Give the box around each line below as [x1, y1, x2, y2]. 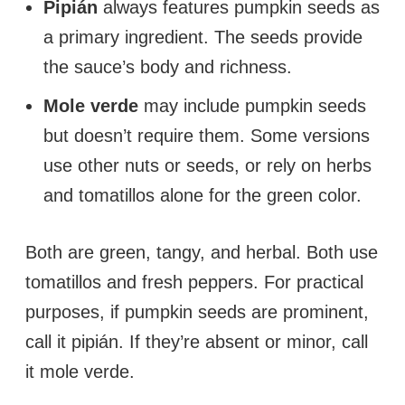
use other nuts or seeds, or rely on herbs [43, 155, 372, 175]
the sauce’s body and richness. [43, 56, 292, 77]
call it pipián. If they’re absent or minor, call [25, 331, 368, 352]
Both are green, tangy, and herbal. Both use [25, 241, 378, 262]
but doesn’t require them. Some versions [43, 125, 370, 146]
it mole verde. [25, 361, 135, 381]
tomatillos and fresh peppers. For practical [25, 271, 363, 292]
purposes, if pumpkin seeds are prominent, [25, 301, 369, 322]
